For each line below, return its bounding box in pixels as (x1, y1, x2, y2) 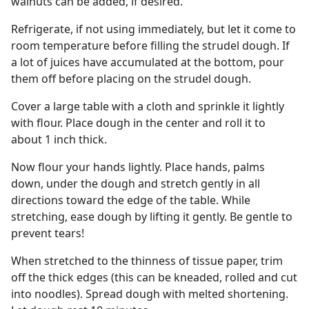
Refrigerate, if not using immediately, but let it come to (11, 21, 296, 37)
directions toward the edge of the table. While (11, 192, 250, 208)
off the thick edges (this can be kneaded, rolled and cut (11, 270, 297, 285)
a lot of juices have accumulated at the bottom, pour (11, 54, 284, 70)
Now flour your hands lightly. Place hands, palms (11, 159, 265, 175)
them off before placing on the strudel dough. (11, 71, 251, 86)
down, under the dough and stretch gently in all (11, 176, 260, 191)
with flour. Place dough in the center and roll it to (11, 115, 266, 130)
